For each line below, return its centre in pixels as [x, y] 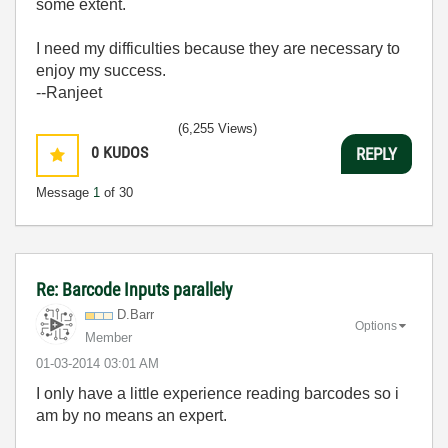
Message [64, 192]
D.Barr [135, 314]
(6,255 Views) [217, 128]
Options [376, 325]
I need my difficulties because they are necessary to [218, 48]
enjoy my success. [101, 70]
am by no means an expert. [131, 415]
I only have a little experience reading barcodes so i [217, 393]
